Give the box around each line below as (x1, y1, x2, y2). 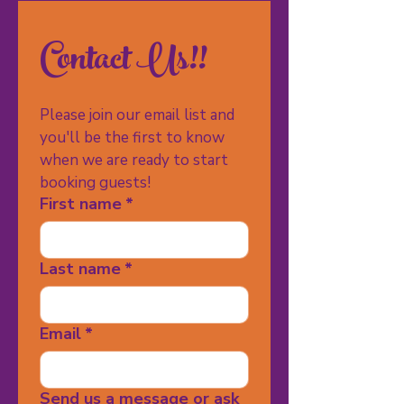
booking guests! (40, 172, 151, 193)
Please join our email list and (40, 105, 234, 125)
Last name (40, 258, 121, 280)
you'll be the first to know (40, 127, 225, 148)
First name (40, 193, 122, 215)
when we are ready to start (40, 150, 228, 170)
